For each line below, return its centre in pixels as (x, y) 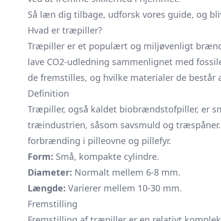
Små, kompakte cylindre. (106, 156)
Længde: (47, 188)
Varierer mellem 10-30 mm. (124, 188)
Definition (48, 93)
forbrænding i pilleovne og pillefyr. (99, 141)
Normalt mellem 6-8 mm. (126, 172)
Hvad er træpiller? (65, 30)
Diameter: (50, 172)
